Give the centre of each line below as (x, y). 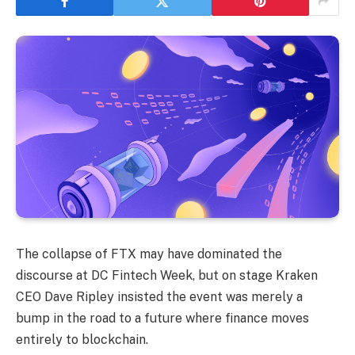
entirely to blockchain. (82, 339)
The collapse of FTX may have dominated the (149, 254)
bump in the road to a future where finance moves (162, 318)
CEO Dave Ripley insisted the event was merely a (159, 296)
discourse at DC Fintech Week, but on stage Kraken (167, 275)
